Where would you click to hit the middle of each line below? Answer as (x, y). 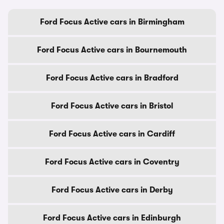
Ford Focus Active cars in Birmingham (112, 22)
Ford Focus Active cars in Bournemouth (112, 50)
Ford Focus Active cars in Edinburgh (112, 218)
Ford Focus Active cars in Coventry (112, 162)
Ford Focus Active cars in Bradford (112, 78)
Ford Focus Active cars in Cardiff (112, 134)
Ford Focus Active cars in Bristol (112, 106)
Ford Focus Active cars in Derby (112, 190)
